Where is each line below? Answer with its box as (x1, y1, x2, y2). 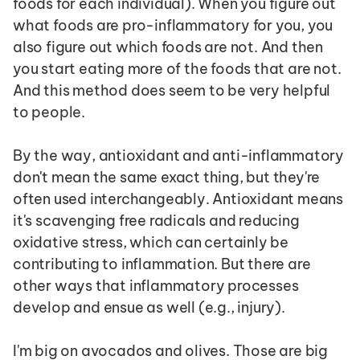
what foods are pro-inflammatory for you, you (13, 16, 333, 35)
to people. (13, 103, 86, 121)
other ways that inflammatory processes (13, 276, 299, 295)
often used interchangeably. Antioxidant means (13, 190, 343, 208)
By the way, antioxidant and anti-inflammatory (13, 146, 344, 165)
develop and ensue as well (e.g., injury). (13, 298, 285, 317)
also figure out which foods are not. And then (13, 38, 323, 56)
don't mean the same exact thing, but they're (13, 168, 321, 186)
